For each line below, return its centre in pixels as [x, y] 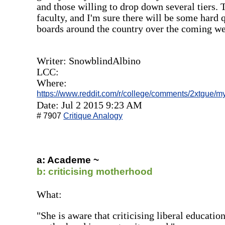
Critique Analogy [93, 116]
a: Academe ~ [68, 160]
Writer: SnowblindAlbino [89, 61]
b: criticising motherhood [95, 171]
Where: [52, 83]
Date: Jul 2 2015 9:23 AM [90, 105]
